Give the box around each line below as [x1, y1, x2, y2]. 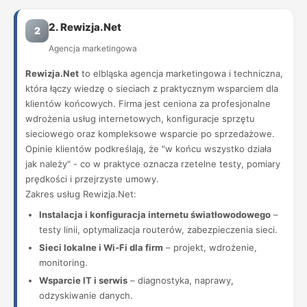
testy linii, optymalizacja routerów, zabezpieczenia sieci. [39, 224, 278, 235]
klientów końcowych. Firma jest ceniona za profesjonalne [25, 98, 271, 109]
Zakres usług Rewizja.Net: [25, 188, 136, 199]
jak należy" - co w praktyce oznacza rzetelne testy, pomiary [25, 158, 280, 169]
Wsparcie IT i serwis [39, 275, 127, 286]
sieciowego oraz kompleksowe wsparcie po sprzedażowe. [25, 128, 275, 139]
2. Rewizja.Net [49, 21, 121, 34]
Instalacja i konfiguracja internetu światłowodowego [39, 209, 271, 220]
